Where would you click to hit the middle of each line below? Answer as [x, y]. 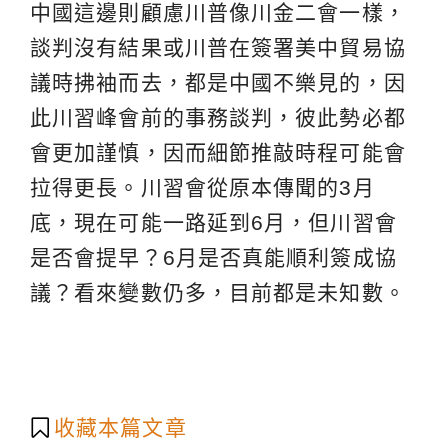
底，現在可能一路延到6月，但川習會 [213, 222]
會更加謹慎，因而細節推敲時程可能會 [218, 152]
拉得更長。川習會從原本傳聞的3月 [202, 187]
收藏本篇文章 [120, 427]
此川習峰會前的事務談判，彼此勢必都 [218, 117]
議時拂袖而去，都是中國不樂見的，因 [218, 82]
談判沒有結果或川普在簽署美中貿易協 [218, 47]
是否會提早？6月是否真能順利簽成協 [213, 257]
